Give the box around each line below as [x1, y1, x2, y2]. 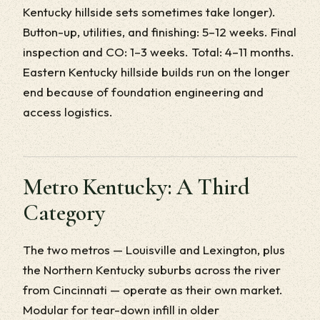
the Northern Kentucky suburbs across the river [23, 262, 281, 277]
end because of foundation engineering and [23, 84, 264, 99]
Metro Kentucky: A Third [23, 173, 250, 201]
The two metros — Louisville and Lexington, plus [23, 242, 285, 257]
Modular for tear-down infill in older [23, 302, 219, 317]
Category [23, 199, 105, 226]
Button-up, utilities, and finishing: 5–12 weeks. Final [23, 24, 296, 39]
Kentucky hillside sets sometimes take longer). [23, 4, 276, 19]
